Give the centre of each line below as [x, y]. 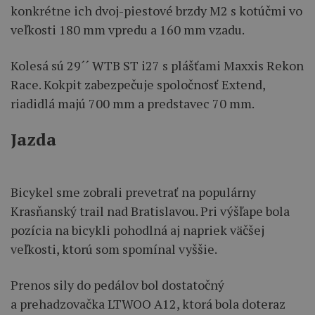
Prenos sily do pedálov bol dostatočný [117, 285]
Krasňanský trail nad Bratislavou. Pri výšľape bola [150, 211]
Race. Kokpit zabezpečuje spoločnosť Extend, [138, 85]
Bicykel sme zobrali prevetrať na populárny [133, 192]
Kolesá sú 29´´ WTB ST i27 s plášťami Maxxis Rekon [157, 66]
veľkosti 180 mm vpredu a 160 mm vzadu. [128, 30]
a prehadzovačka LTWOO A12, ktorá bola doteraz [148, 304]
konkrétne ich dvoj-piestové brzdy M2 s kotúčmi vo [156, 11]
